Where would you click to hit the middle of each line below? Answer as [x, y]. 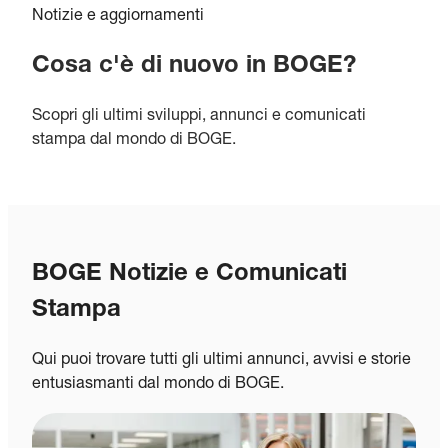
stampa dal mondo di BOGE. [134, 140]
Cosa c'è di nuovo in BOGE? [194, 66]
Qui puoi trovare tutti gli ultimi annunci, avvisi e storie [221, 360]
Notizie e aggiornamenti [118, 17]
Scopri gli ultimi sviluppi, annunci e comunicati [199, 116]
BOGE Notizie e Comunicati [189, 274]
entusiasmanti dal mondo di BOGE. [158, 384]
